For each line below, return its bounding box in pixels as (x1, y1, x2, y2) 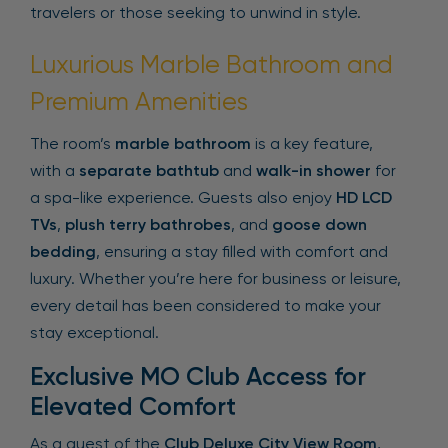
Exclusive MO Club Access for (30, 362, 366, 391)
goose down (272, 215, 367, 234)
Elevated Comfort (30, 392, 236, 421)
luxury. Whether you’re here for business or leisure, (30, 269, 401, 288)
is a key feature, (251, 134, 373, 153)
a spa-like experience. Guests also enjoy (30, 188, 336, 207)
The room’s (30, 134, 115, 153)
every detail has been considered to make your (30, 296, 381, 315)
